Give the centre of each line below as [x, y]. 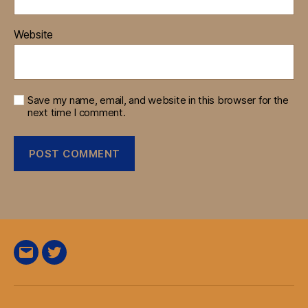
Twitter [73, 261]
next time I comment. [77, 113]
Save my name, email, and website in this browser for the [158, 100]
